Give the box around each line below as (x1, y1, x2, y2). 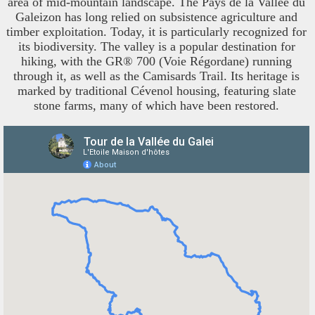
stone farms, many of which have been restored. (34, 98, 279, 112)
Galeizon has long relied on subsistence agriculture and (15, 9, 297, 24)
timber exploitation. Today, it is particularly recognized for (6, 24, 307, 39)
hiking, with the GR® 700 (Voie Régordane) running (21, 53, 292, 68)
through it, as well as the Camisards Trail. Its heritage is (13, 68, 300, 83)
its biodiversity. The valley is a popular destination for (18, 39, 295, 53)
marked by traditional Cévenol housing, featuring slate (17, 83, 296, 98)
